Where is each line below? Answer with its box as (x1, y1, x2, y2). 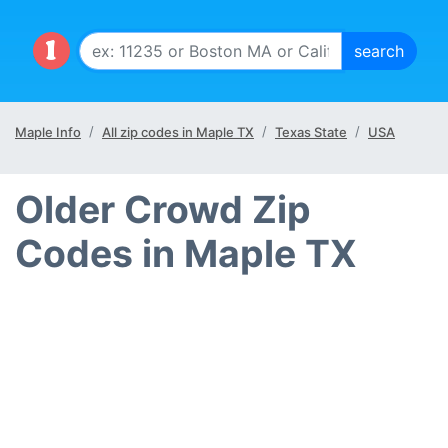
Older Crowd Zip (15, 187, 311, 232)
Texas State (275, 124, 347, 140)
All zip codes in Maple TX (102, 124, 254, 140)
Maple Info (15, 124, 81, 140)
